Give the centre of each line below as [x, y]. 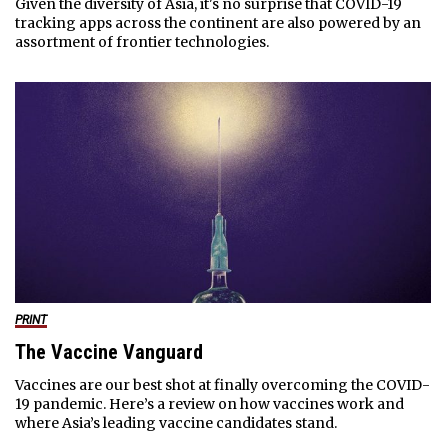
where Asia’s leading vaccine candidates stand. [175, 422]
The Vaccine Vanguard [108, 351]
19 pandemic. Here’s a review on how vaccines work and [209, 403]
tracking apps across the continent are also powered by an [217, 22]
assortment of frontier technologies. [141, 41]
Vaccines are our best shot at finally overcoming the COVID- [222, 384]
